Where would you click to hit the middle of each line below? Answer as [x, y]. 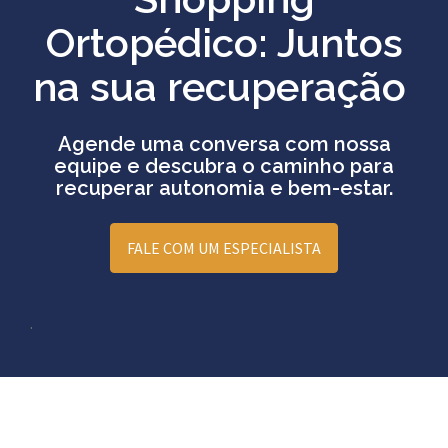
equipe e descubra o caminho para [224, 166]
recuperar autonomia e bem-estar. [224, 188]
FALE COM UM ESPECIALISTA [224, 248]
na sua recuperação [224, 87]
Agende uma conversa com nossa [224, 144]
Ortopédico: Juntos [224, 43]
